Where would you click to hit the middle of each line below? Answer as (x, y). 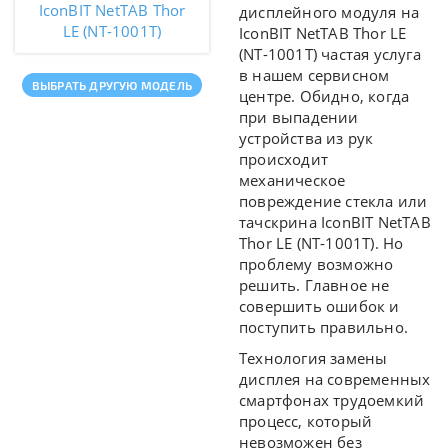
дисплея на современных (335, 379)
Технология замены (313, 358)
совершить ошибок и (319, 306)
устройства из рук (306, 138)
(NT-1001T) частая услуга (330, 54)
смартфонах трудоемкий (332, 400)
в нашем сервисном (314, 75)
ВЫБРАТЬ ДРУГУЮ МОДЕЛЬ (112, 84)
